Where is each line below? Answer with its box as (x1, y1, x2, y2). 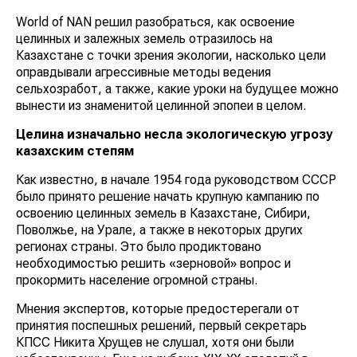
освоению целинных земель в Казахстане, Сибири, (16, 206, 311, 222)
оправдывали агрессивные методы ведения (16, 65, 271, 80)
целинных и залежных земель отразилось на (16, 31, 273, 47)
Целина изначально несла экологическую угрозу (16, 127, 332, 143)
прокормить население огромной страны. (16, 273, 257, 288)
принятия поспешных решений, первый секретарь (16, 318, 307, 334)
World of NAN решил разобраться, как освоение (16, 14, 295, 30)
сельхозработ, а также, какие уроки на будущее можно (16, 81, 339, 97)
